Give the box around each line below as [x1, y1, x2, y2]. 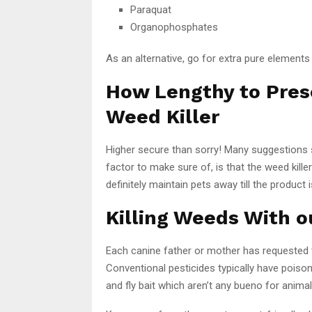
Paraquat [130, 3, 171, 16]
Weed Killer [106, 104, 219, 128]
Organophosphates [130, 20, 218, 33]
